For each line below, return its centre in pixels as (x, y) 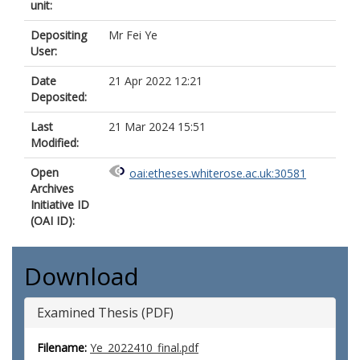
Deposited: (59, 97)
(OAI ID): (53, 221)
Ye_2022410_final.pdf (144, 348)
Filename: (62, 348)
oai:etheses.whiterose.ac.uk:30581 (218, 174)
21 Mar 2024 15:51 (157, 127)
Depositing (59, 35)
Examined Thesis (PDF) (105, 313)
